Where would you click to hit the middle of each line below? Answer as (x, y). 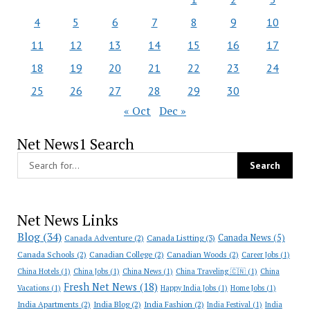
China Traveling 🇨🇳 (210, 271)
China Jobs (90, 271)
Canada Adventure (98, 238)
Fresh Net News (100, 287)
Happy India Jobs (188, 288)
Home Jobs (247, 288)
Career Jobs (259, 255)
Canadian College (120, 254)
